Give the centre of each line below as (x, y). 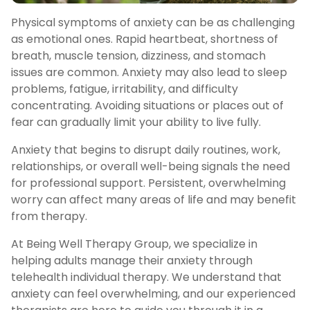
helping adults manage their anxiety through (132, 260)
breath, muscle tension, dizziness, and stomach (138, 55)
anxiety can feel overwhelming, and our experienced (153, 293)
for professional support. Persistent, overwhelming (148, 183)
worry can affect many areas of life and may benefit (154, 199)
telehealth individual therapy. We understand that (146, 277)
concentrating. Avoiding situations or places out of (147, 105)
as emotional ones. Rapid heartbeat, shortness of (145, 39)
